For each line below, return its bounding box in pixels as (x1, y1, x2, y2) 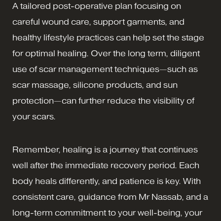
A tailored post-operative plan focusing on (12, 1, 181, 11)
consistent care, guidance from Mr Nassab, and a (12, 192, 208, 202)
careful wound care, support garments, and (12, 17, 184, 27)
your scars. (12, 111, 56, 121)
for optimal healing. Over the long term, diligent (12, 48, 200, 58)
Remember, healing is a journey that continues (12, 145, 198, 154)
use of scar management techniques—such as (12, 64, 198, 74)
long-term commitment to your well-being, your (12, 208, 202, 218)
